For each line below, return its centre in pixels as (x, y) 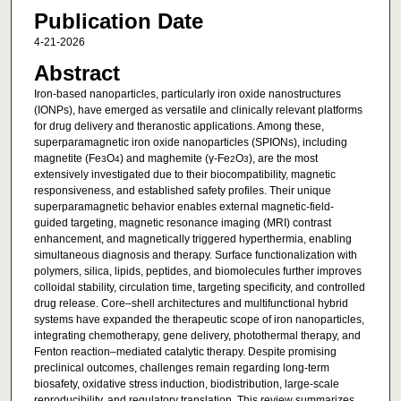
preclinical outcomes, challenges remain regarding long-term (181, 368)
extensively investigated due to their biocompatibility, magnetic (184, 175)
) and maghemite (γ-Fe (175, 159)
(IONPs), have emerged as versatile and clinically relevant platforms (198, 111)
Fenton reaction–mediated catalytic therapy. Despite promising (185, 352)
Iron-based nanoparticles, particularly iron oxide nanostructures (187, 94)
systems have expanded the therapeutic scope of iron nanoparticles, (199, 320)
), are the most (283, 159)
